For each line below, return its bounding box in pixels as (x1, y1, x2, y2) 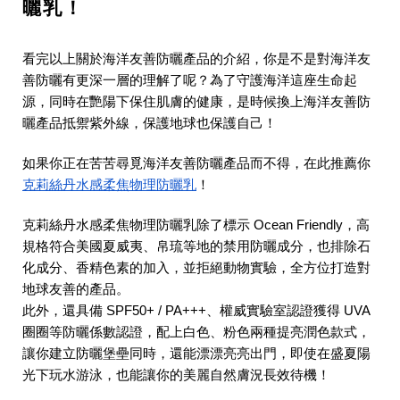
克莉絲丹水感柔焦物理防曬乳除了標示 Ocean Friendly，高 (22, 218, 370, 233)
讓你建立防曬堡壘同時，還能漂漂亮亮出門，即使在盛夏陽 (22, 346, 371, 362)
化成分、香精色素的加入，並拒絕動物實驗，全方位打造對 (22, 261, 371, 276)
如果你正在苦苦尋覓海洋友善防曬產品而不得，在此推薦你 (22, 156, 371, 171)
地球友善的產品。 (22, 282, 129, 297)
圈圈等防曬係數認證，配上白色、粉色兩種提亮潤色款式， (22, 325, 371, 340)
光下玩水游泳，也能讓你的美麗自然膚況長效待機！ (22, 368, 330, 383)
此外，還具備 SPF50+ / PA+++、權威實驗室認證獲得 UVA (22, 304, 370, 319)
